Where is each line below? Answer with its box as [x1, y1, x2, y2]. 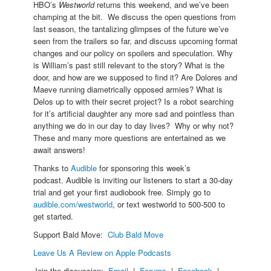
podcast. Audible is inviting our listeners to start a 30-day [33, 174, 233, 186]
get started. [33, 210, 73, 222]
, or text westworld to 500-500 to [113, 198, 225, 210]
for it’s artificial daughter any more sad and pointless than [33, 107, 234, 119]
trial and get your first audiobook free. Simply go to [33, 186, 211, 198]
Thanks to [33, 162, 71, 174]
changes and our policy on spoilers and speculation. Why [33, 47, 233, 59]
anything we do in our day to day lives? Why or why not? [33, 119, 236, 131]
